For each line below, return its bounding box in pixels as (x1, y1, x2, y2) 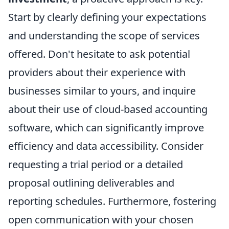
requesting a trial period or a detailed (8, 157, 183, 171)
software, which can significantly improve (8, 121, 204, 134)
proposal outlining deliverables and (8, 176, 174, 190)
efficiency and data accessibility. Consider (8, 139, 203, 153)
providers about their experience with (8, 65, 186, 79)
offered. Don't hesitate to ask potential (8, 47, 190, 61)
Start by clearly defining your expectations (8, 10, 207, 24)
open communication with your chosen (8, 213, 193, 226)
